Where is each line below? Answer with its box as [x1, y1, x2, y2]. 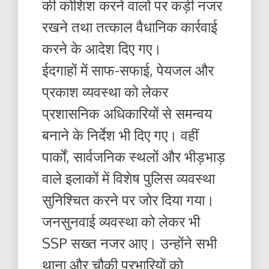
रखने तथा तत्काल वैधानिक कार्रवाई [42, 17, 217, 36]
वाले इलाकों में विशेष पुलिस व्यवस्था [42, 168, 215, 187]
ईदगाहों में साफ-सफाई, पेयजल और [42, 60, 214, 79]
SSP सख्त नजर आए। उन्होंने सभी [42, 233, 217, 252]
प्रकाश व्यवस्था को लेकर [42, 82, 168, 101]
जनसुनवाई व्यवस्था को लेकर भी [42, 211, 200, 231]
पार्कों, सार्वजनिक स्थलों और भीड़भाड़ [42, 147, 225, 166]
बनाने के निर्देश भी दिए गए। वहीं [42, 125, 198, 144]
